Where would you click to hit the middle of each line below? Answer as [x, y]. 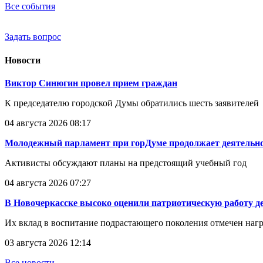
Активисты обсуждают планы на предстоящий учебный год [128, 163]
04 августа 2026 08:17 [48, 123]
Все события [30, 6]
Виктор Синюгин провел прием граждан [91, 83]
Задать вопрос [33, 37]
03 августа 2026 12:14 [48, 242]
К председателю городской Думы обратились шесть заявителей [132, 103]
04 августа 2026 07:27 [48, 183]
